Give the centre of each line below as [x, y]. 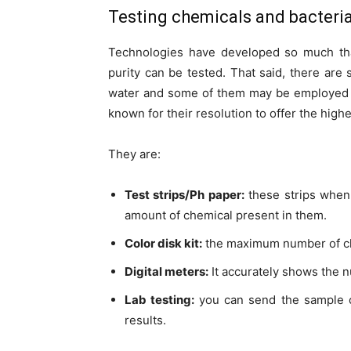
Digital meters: [166, 272]
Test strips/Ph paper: [185, 195]
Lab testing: [160, 300]
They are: [134, 154]
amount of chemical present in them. [226, 215]
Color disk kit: [163, 244]
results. [145, 320]
